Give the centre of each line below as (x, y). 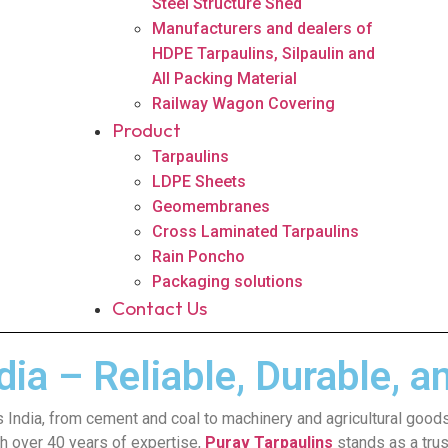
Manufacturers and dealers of (263, 28)
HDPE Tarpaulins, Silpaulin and (264, 53)
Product (147, 130)
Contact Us (160, 308)
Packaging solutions (228, 281)
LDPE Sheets (199, 181)
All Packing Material (225, 78)
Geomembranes (211, 206)
